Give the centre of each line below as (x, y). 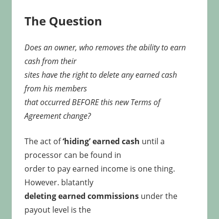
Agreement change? (57, 116)
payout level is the (57, 210)
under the (158, 196)
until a (152, 142)
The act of (43, 142)
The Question (63, 21)
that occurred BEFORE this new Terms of (92, 102)
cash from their (50, 61)
